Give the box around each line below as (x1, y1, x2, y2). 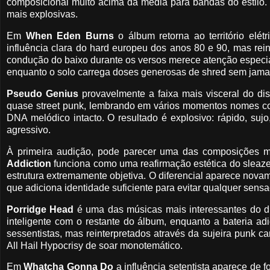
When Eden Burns (25, 31, 114, 42)
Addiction (7, 158, 51, 169)
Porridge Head (7, 204, 74, 215)
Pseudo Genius (7, 88, 79, 99)
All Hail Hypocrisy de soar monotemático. (7, 240, 183, 251)
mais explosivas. (7, 9, 78, 20)
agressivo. (7, 124, 51, 135)
